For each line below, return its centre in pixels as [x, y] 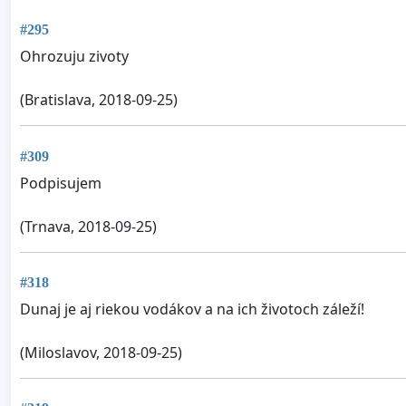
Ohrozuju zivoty [74, 57]
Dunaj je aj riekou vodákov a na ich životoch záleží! [192, 309]
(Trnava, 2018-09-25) [88, 226]
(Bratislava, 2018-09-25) [99, 100]
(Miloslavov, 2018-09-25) [101, 353]
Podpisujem [61, 183]
